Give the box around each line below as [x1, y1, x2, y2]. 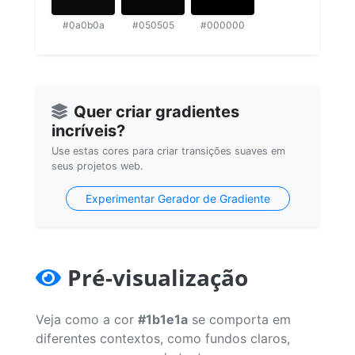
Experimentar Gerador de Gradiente [85, 191, 270, 205]
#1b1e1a [138, 311, 188, 327]
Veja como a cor [36, 311, 138, 327]
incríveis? [52, 120, 125, 140]
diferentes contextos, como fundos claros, [36, 330, 290, 346]
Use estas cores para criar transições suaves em [52, 144, 285, 157]
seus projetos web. [52, 159, 143, 172]
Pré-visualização [67, 261, 248, 292]
